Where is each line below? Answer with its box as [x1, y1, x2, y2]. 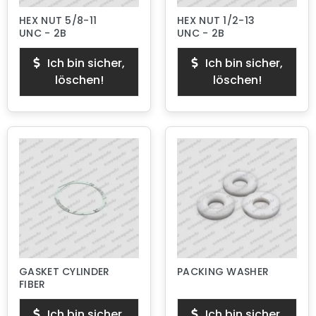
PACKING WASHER [177, 265, 269, 279]
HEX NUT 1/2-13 [177, 13, 255, 28]
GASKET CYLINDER [19, 265, 110, 279]
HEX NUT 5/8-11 [19, 13, 97, 28]
